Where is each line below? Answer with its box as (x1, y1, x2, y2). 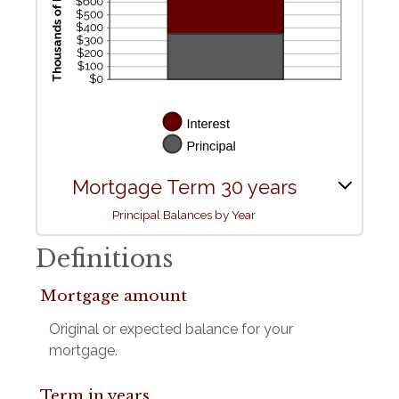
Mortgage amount (40, 287, 187, 306)
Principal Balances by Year (112, 208, 256, 223)
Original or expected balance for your (49, 321, 293, 338)
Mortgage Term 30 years (71, 175, 297, 199)
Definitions (36, 244, 173, 274)
